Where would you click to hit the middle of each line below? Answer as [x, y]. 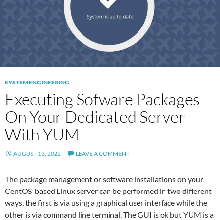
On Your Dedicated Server [95, 116]
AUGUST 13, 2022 [37, 153]
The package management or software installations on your [104, 179]
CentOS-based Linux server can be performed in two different [108, 191]
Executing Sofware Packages [102, 99]
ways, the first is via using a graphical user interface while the [106, 202]
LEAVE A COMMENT [103, 153]
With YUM [42, 134]
